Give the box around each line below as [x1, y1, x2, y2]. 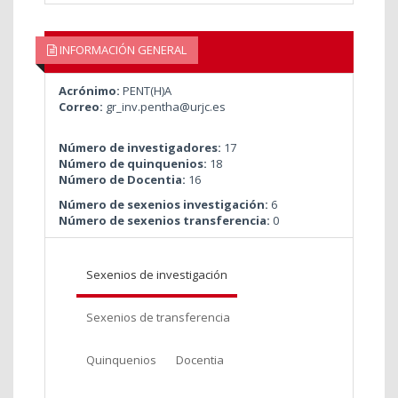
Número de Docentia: [59, 171, 188, 187]
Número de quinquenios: [59, 155, 210, 171]
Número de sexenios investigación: [59, 195, 271, 212]
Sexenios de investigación [86, 266, 227, 283]
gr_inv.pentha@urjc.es [106, 98, 226, 115]
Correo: [59, 98, 106, 115]
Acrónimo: [59, 82, 123, 99]
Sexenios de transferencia [86, 308, 230, 325]
